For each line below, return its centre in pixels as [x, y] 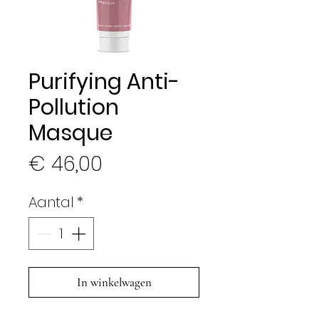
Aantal [51, 202]
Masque [70, 133]
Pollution [74, 108]
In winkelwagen [114, 282]
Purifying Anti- [104, 82]
